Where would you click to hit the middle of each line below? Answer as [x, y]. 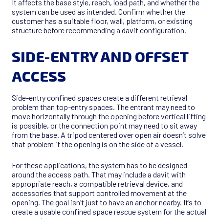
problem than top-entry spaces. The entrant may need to [103, 107]
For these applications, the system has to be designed [99, 165]
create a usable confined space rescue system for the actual [109, 212]
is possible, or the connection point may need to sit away [104, 126]
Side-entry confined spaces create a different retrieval [99, 98]
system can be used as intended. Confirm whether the [99, 12]
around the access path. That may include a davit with [99, 175]
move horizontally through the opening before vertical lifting [109, 116]
